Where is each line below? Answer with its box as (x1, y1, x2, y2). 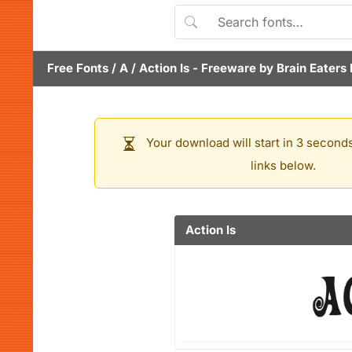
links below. (250, 158, 316, 173)
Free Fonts (47, 60, 108, 75)
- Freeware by (189, 60, 277, 75)
